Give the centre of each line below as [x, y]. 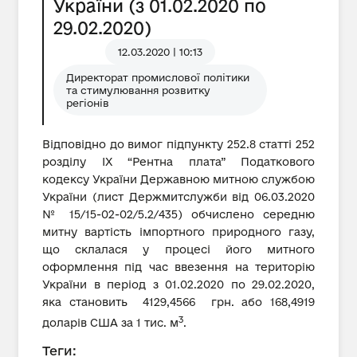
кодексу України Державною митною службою [178, 179]
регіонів [88, 103]
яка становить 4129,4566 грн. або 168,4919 [178, 302]
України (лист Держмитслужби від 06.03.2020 [178, 197]
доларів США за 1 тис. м [110, 323]
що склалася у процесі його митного [178, 249]
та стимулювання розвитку [138, 90]
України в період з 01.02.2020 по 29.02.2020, [178, 284]
